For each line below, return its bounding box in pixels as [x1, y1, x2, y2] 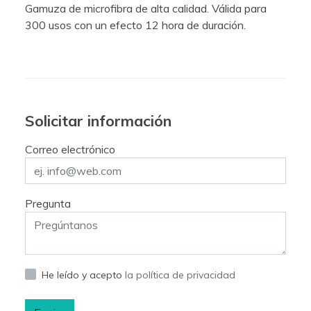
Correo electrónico [25, 142, 115, 156]
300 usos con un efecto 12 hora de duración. [25, 17, 246, 32]
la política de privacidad [125, 268, 235, 281]
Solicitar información [25, 110, 171, 130]
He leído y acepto [42, 268, 125, 281]
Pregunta [25, 196, 71, 210]
